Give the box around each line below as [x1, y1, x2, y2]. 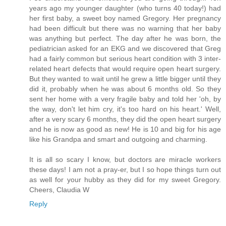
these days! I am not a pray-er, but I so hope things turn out [29, 165, 221, 174]
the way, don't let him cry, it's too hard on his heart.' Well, [29, 104, 221, 113]
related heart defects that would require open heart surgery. [29, 64, 221, 73]
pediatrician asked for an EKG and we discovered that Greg [29, 44, 221, 52]
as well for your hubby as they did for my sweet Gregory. [29, 175, 221, 184]
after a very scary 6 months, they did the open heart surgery [29, 115, 221, 123]
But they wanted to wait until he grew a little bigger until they [29, 74, 221, 83]
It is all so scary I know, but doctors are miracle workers [29, 155, 221, 163]
